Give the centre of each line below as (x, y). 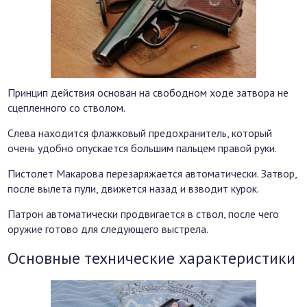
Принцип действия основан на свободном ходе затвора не (148, 93)
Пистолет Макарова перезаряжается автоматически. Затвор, (152, 174)
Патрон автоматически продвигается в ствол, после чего (144, 214)
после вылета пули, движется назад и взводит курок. (134, 189)
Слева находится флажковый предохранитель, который (140, 133)
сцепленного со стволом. (67, 108)
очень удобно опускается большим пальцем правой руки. (143, 148)
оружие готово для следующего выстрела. (108, 229)
